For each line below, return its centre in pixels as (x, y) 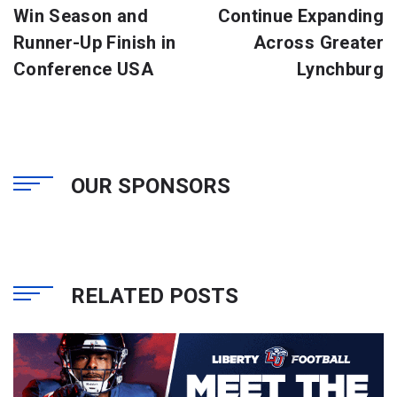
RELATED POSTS (155, 296)
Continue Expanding (300, 16)
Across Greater (319, 42)
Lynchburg (340, 69)
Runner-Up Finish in (95, 42)
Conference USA (83, 69)
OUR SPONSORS (151, 186)
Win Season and (81, 16)
